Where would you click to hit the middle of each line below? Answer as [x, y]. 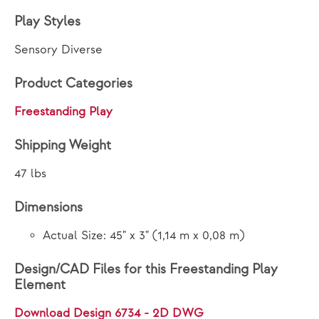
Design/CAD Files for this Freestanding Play [146, 270]
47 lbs [30, 174]
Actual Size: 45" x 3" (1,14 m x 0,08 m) [143, 236]
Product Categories [73, 84]
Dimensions [48, 208]
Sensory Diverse [58, 50]
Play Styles [47, 22]
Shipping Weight [63, 146]
